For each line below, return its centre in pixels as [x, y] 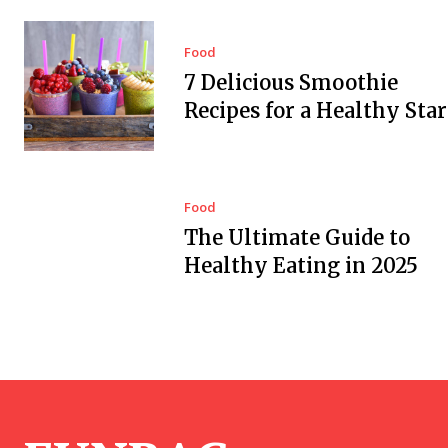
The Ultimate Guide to [296, 237]
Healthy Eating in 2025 [300, 265]
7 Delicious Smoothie [290, 83]
